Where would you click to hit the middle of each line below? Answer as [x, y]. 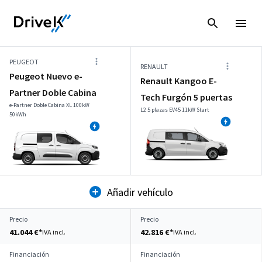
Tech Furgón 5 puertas [186, 97]
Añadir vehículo [140, 192]
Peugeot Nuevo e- [46, 76]
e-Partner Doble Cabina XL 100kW [49, 105]
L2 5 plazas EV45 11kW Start [175, 110]
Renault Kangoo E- [179, 81]
